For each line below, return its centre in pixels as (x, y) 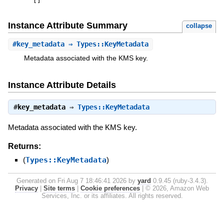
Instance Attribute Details (62, 85)
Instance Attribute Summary (67, 26)
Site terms (59, 188)
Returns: (24, 146)
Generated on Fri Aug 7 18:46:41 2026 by (77, 180)
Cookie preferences (110, 188)
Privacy (26, 188)
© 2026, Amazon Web (177, 188)
